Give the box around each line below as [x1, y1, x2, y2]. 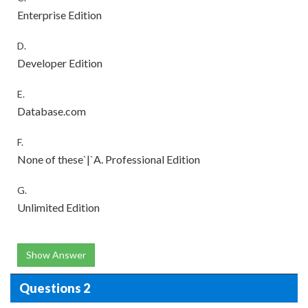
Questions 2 [19, 280, 90, 296]
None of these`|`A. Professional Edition [17, 153, 200, 166]
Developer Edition [17, 56, 102, 69]
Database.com [17, 104, 86, 118]
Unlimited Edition [17, 201, 100, 214]
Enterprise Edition [17, 8, 102, 21]
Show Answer [26, 249, 86, 261]
